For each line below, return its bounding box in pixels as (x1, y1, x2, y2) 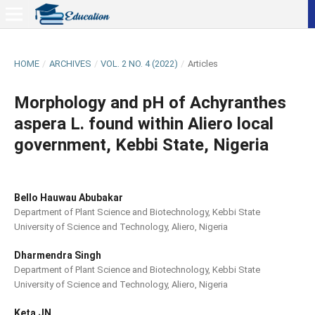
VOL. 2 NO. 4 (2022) (101, 58, 179, 69)
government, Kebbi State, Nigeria (13, 134, 269, 155)
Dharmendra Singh (13, 250, 101, 261)
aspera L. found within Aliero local (13, 113, 274, 134)
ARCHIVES (49, 58, 91, 69)
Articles (187, 58, 218, 69)
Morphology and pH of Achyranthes (13, 92, 286, 112)
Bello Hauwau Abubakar (13, 191, 123, 203)
